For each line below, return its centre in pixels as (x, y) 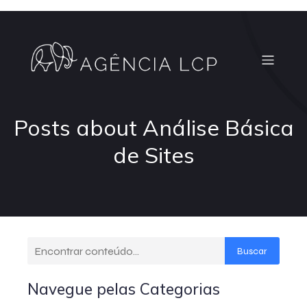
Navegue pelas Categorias (124, 289)
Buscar (252, 251)
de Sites (153, 155)
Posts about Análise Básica (153, 127)
